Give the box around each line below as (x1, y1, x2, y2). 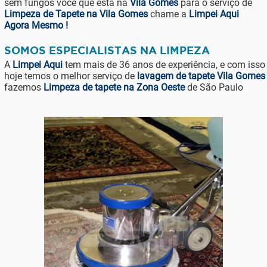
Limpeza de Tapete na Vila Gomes (4, 8, 148, 20)
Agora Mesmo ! (4, 20, 68, 31)
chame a (147, 8, 189, 20)
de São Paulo (184, 82, 243, 93)
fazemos (4, 82, 44, 93)
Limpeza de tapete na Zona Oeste (43, 82, 185, 93)
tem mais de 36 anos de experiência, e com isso (62, 59, 265, 70)
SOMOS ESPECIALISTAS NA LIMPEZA (4, 44, 210, 56)
